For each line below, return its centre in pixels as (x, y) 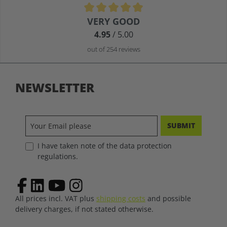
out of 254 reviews (113, 49)
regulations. (58, 156)
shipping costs (121, 198)
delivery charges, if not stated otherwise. (84, 209)
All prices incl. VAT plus (56, 198)
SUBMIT (181, 125)
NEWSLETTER (55, 87)
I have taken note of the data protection (105, 146)
